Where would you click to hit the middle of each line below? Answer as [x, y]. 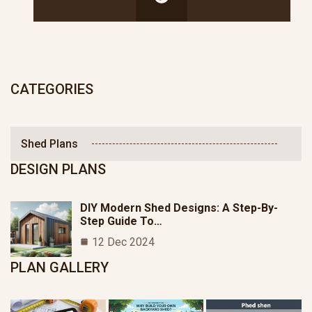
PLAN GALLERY [60, 268]
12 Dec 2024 [123, 242]
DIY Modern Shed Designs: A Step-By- [179, 208]
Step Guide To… [121, 221]
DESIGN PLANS [58, 170]
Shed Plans [49, 144]
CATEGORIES [52, 89]
